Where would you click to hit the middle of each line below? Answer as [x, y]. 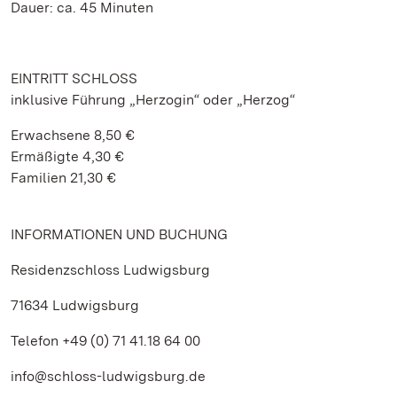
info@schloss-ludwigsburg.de [108, 376]
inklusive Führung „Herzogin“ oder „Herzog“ [153, 100]
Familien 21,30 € [63, 178]
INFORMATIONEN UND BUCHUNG [119, 234]
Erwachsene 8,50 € [73, 135]
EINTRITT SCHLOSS [74, 78]
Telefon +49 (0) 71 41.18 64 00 [105, 341]
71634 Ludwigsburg [75, 305]
